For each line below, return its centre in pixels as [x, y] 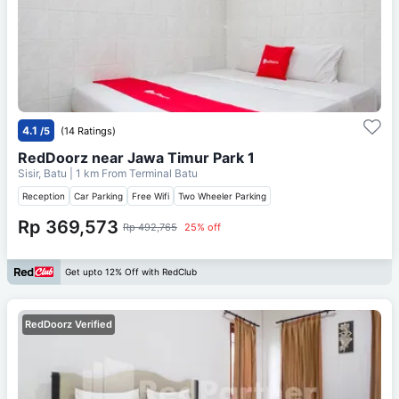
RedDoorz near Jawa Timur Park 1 [136, 157]
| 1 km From [98, 173]
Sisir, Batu [44, 173]
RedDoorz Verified [69, 324]
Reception [44, 195]
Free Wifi [151, 195]
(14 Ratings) [88, 130]
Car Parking [98, 195]
